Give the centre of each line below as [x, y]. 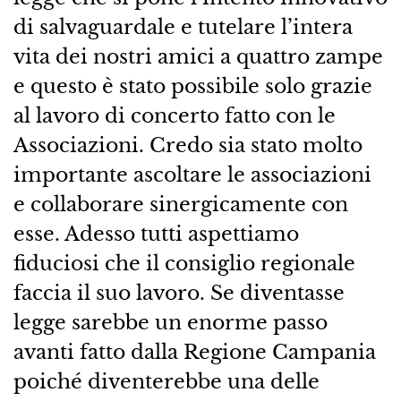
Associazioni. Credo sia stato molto [188, 145]
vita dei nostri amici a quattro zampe [198, 56]
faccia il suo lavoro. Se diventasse [179, 292]
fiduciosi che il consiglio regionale [184, 263]
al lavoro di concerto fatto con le [174, 115]
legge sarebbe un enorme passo [170, 322]
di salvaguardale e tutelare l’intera [183, 26]
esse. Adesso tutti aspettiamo [156, 233]
